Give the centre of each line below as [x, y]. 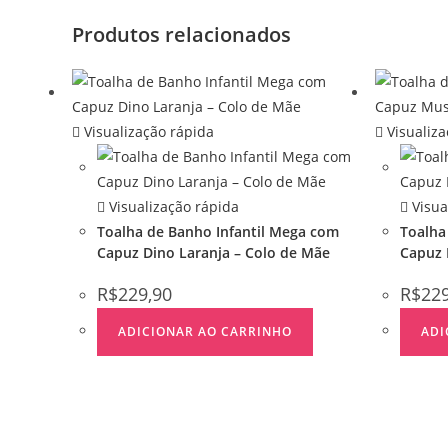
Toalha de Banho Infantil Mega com [218, 231]
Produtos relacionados [181, 34]
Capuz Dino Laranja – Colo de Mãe [213, 252]
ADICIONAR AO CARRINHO [205, 331]
